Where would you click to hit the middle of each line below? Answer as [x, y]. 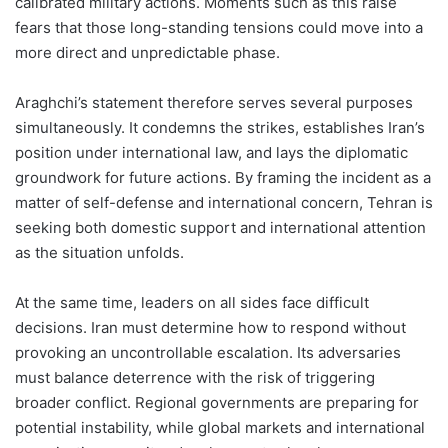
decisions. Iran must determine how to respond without [210, 328]
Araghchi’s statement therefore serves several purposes [214, 103]
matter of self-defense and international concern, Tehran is [224, 203]
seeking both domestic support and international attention [220, 228]
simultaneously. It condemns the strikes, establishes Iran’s [220, 128]
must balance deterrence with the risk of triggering [195, 378]
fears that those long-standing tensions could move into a [219, 28]
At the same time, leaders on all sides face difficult [192, 303]
